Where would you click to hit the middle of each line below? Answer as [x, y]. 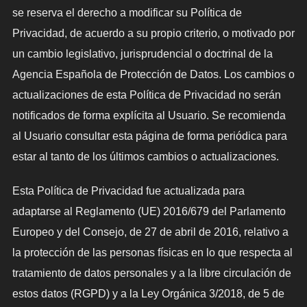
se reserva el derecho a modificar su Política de [127, 13]
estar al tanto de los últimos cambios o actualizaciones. [145, 157]
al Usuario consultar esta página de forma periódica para [149, 136]
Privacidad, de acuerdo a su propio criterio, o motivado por [153, 34]
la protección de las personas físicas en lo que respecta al [152, 253]
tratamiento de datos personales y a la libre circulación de [151, 273]
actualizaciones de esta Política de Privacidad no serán [146, 95]
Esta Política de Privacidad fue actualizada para [128, 191]
